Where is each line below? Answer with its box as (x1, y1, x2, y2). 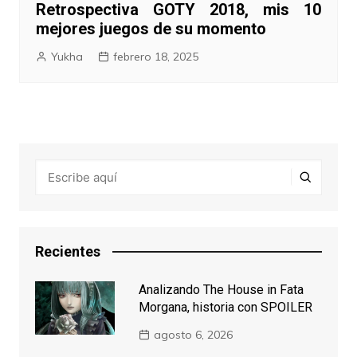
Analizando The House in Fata (138, 281, 304, 297)
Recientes (34, 242, 100, 260)
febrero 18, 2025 (112, 49, 198, 64)
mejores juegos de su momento (35, 18, 266, 38)
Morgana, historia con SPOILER (138, 299, 312, 315)
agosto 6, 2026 (153, 327, 233, 342)
